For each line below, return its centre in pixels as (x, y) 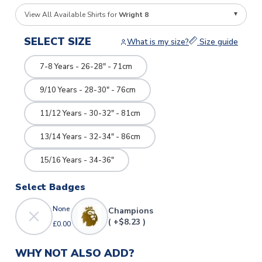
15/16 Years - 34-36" (77, 160)
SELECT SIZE (58, 42)
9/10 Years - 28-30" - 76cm (87, 90)
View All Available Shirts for (72, 15)
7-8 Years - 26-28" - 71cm (86, 66)
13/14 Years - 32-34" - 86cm (90, 137)
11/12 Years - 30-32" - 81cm (90, 113)
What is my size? (158, 42)
